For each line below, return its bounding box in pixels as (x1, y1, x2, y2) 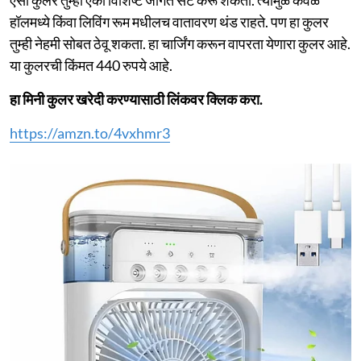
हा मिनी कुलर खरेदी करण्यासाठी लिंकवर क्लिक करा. (10, 89, 263, 108)
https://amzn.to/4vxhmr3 (10, 123, 170, 142)
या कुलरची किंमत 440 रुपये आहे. (10, 56, 172, 74)
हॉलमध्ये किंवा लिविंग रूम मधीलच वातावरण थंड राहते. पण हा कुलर (10, 12, 329, 31)
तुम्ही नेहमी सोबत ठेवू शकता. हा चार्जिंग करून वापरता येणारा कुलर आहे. (10, 34, 351, 52)
